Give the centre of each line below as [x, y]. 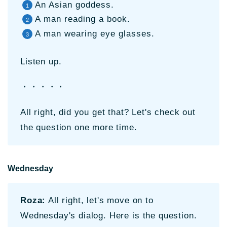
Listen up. [41, 61]
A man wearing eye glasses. [95, 33]
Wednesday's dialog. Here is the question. [109, 216]
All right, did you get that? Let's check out [108, 112]
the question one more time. [79, 127]
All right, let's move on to [100, 201]
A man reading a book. [83, 19]
